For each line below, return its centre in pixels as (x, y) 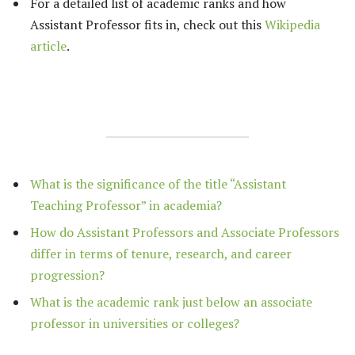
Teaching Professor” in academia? (126, 205)
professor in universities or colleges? (135, 323)
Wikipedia (292, 24)
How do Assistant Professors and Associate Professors (185, 232)
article (48, 46)
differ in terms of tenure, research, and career (161, 253)
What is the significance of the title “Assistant (158, 183)
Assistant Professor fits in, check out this (147, 24)
